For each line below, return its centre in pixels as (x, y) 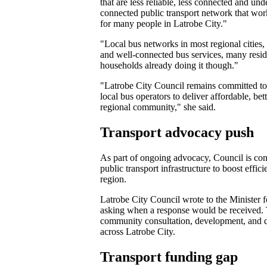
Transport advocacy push (177, 133)
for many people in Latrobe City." (164, 24)
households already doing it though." (169, 66)
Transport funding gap (169, 257)
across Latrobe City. (138, 232)
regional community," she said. (158, 107)
